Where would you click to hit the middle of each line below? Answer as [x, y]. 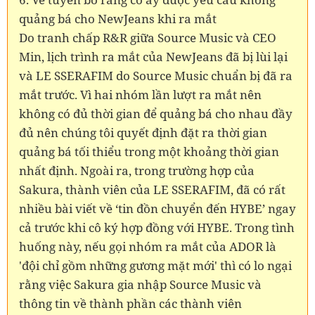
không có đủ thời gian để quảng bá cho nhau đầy [156, 113]
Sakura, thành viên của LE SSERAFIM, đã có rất [152, 189]
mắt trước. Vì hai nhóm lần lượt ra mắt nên [140, 94]
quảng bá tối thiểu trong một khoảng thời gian [149, 151]
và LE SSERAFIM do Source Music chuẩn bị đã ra [156, 75]
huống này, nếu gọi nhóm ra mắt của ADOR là [148, 246]
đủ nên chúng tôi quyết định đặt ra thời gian [143, 132]
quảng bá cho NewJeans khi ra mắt [118, 18]
